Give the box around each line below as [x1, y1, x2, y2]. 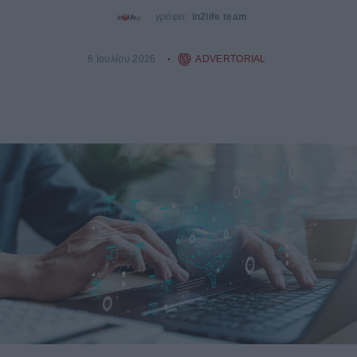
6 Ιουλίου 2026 [88, 53, 156, 65]
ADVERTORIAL [195, 53, 266, 65]
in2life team [191, 10, 248, 22]
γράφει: [155, 10, 188, 22]
